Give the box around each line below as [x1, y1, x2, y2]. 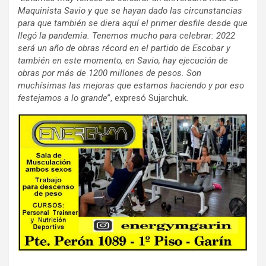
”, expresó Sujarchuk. [107, 92, 188, 103]
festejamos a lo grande [18, 92, 107, 103]
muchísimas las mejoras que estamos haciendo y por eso [18, 80, 244, 91]
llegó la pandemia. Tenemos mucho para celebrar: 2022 [18, 30, 235, 41]
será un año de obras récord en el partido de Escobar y [18, 42, 230, 53]
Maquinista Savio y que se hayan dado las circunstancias [18, 5, 242, 16]
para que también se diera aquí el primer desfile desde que [18, 17, 248, 28]
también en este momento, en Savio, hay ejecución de [18, 55, 228, 66]
